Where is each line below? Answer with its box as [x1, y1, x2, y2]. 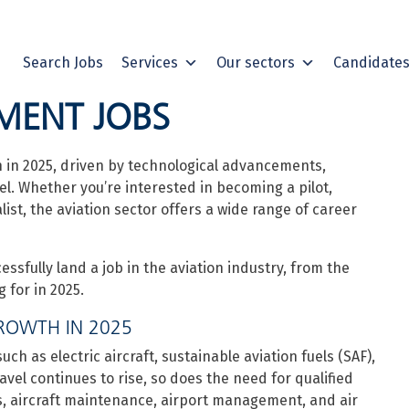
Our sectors [216, 54, 295, 72]
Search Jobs [23, 54, 103, 72]
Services [121, 54, 178, 72]
